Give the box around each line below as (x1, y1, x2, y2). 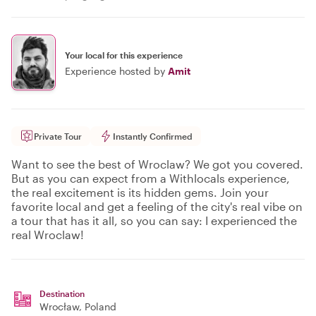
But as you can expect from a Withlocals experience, (11, 171, 290, 185)
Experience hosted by (65, 64, 165, 77)
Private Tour (34, 131, 82, 141)
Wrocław (39, 300, 79, 312)
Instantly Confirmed (113, 131, 193, 141)
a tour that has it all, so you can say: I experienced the (11, 214, 297, 227)
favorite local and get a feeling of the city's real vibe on (11, 200, 303, 213)
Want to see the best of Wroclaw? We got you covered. (11, 157, 303, 171)
